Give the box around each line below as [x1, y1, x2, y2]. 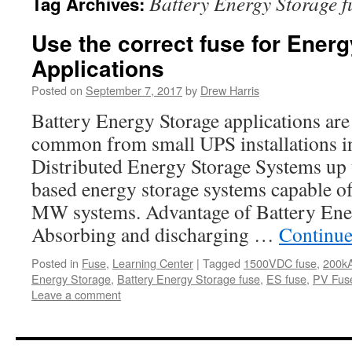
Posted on [31, 82, 82, 98]
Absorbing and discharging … [31, 221, 279, 247]
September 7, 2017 [86, 82, 182, 98]
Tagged [203, 255, 240, 271]
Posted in [31, 255, 79, 271]
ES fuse [266, 270, 306, 287]
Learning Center [112, 255, 193, 271]
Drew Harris [200, 82, 259, 98]
